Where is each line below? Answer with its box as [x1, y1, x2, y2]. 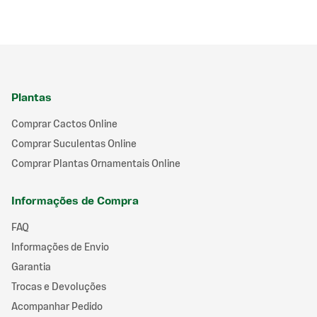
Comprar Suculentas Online [11, 137, 137, 149]
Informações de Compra [11, 193, 139, 207]
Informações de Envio [11, 241, 109, 253]
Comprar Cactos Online [11, 117, 117, 129]
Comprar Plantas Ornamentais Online [11, 157, 180, 169]
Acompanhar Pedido [11, 300, 103, 312]
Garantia [11, 260, 51, 272]
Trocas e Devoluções [11, 280, 106, 292]
